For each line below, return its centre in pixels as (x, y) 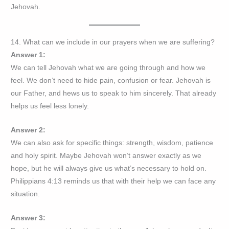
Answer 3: (28, 218)
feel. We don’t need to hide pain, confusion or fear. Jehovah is (111, 81)
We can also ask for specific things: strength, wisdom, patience (112, 143)
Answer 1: (28, 55)
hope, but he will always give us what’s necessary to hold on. (109, 169)
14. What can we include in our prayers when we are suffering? (113, 42)
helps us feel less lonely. (50, 106)
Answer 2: (28, 130)
